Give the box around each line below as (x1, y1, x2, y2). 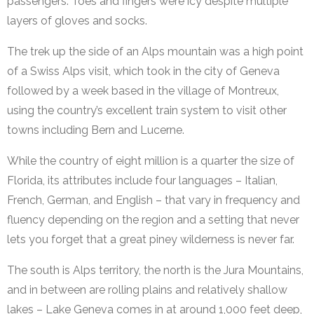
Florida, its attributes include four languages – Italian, (7, 174, 278, 188)
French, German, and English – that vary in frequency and (7, 193, 300, 207)
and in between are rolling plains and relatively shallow (7, 283, 287, 297)
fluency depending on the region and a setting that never (7, 213, 299, 227)
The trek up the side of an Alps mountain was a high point (7, 45, 303, 59)
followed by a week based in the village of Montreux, (7, 84, 279, 98)
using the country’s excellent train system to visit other (7, 104, 287, 118)
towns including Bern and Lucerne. (7, 123, 184, 137)
